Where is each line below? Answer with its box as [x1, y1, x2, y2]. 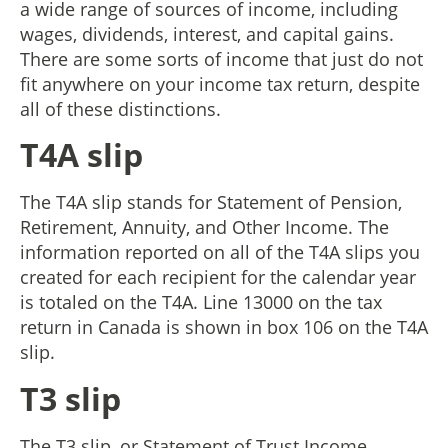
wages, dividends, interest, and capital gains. [20, 22, 394, 46]
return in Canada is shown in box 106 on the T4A [20, 315, 428, 340]
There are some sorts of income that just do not [20, 47, 423, 71]
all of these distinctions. [20, 97, 221, 121]
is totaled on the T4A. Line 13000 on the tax [20, 290, 382, 315]
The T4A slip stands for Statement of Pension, [20, 190, 402, 215]
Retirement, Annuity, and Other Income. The [20, 215, 389, 240]
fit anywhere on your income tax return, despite [20, 72, 420, 96]
